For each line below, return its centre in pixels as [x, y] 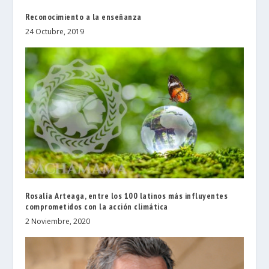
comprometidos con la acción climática [97, 207]
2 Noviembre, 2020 [58, 222]
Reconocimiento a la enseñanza [83, 17]
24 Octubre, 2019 [55, 32]
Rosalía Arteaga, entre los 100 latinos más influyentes [127, 196]
